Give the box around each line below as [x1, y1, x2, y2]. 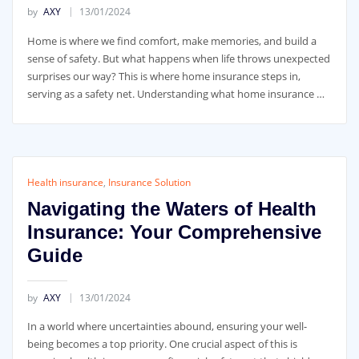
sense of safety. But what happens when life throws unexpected [26, 50, 330, 66]
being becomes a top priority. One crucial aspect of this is [26, 337, 297, 352]
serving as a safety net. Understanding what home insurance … [26, 86, 325, 101]
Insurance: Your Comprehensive [26, 220, 321, 243]
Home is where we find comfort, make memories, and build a [26, 33, 317, 48]
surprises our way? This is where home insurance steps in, [26, 68, 301, 83]
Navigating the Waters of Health [26, 197, 317, 220]
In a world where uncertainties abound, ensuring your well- [26, 319, 307, 334]
